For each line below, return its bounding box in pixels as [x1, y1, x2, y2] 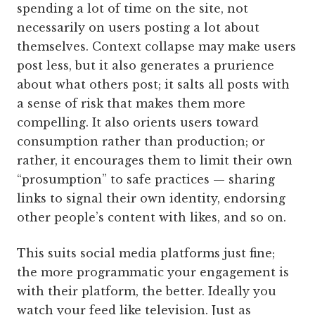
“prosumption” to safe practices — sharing [17, 172, 275, 186]
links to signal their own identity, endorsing [17, 191, 285, 205]
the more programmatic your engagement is [17, 265, 289, 279]
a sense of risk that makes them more [17, 96, 245, 110]
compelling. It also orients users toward [17, 115, 259, 129]
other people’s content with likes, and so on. [17, 210, 286, 224]
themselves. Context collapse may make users [17, 39, 296, 53]
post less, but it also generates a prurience [17, 58, 274, 72]
